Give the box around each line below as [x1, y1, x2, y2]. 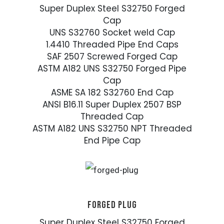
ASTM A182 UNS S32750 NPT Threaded [32, 122, 192, 135]
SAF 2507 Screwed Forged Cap [46, 50, 177, 63]
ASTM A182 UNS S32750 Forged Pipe [37, 62, 186, 75]
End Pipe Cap [83, 134, 140, 147]
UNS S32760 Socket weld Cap [49, 26, 175, 39]
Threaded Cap [80, 110, 143, 123]
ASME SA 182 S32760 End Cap [50, 86, 173, 99]
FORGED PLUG [87, 199, 137, 211]
